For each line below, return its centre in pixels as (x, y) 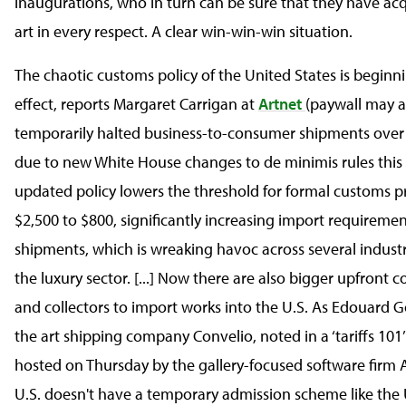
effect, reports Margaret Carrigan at (136, 104)
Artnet (282, 104)
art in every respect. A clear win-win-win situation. (184, 31)
